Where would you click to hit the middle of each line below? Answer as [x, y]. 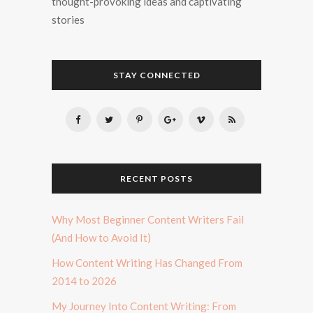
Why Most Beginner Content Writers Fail [148, 219]
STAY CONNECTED [156, 75]
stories [68, 19]
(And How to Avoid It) [101, 237]
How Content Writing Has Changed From [147, 262]
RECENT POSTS [156, 178]
